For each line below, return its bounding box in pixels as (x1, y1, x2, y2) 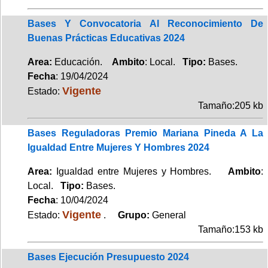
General (152, 209, 186, 220)
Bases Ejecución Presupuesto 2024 (28, 251, 189, 262)
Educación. (52, 56, 112, 67)
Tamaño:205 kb (198, 100, 263, 111)
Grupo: (108, 209, 152, 220)
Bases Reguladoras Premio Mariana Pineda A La (28, 127, 263, 138)
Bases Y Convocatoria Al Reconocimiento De (28, 18, 263, 29)
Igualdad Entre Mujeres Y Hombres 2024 (28, 142, 209, 153)
